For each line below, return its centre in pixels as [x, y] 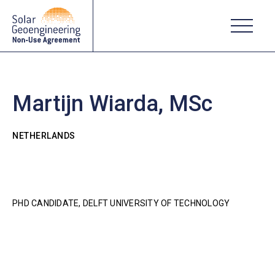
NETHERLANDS [44, 136]
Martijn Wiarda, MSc [112, 104]
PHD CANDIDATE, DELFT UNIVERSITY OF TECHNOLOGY [121, 203]
